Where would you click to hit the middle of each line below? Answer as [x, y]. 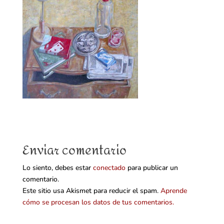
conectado [109, 168]
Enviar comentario [74, 151]
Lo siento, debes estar [57, 168]
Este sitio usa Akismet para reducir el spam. [91, 191]
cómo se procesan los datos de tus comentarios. [98, 202]
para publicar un [151, 168]
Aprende [173, 191]
